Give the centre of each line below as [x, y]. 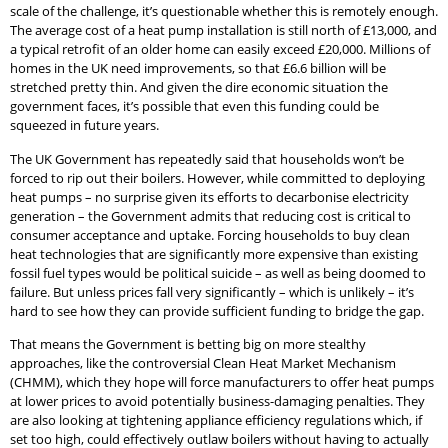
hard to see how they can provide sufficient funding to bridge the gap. [217, 310]
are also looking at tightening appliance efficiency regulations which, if [216, 420]
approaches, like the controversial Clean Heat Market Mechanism [203, 363]
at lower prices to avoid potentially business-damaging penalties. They [217, 401]
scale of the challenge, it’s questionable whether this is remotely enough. [224, 11]
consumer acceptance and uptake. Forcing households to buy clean [210, 234]
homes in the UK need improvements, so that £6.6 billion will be [198, 68]
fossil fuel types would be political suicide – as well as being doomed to [218, 272]
